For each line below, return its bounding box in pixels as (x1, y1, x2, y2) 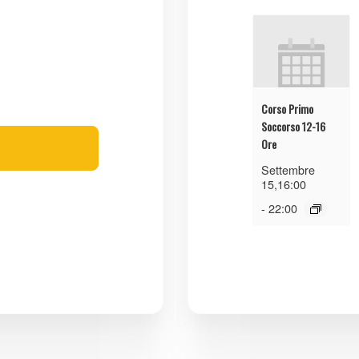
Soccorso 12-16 (261, 118, 326, 135)
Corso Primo (261, 100, 314, 118)
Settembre (261, 161, 316, 179)
